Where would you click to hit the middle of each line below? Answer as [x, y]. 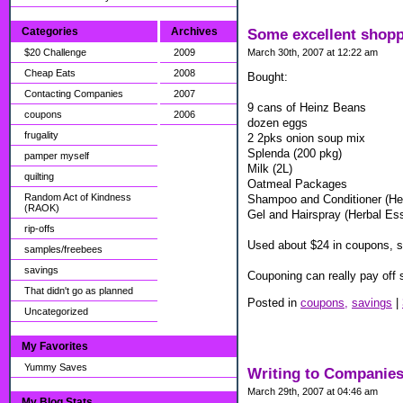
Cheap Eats [50, 73]
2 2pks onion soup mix [306, 139]
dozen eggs [278, 123]
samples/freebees [63, 249]
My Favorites [55, 346]
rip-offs [40, 228]
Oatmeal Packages [297, 184]
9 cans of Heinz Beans [307, 108]
